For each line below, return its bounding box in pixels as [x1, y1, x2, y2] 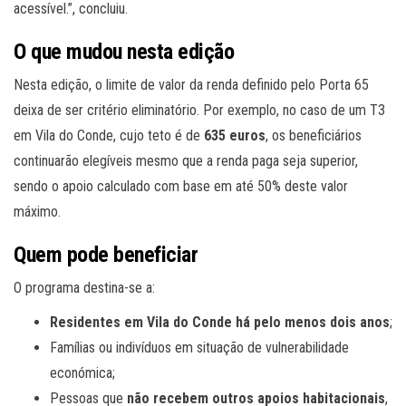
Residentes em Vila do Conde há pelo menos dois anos [50, 314, 390, 332]
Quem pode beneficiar [14, 242, 198, 268]
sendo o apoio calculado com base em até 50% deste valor [14, 178, 348, 196]
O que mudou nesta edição [14, 39, 235, 65]
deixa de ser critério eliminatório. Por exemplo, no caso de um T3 [14, 101, 385, 120]
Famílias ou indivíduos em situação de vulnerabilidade [50, 339, 349, 357]
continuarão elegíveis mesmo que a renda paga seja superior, [14, 152, 358, 170]
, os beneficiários [266, 127, 362, 145]
